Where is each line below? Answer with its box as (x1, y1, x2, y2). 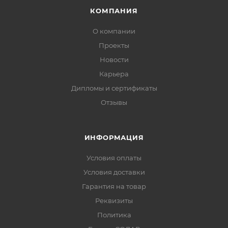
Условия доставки (83, 168, 145, 177)
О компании (93, 27, 135, 36)
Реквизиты (95, 196, 133, 205)
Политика (97, 211, 131, 219)
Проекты (99, 41, 129, 50)
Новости (99, 55, 129, 64)
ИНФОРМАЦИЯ (84, 133, 144, 142)
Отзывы (101, 98, 127, 107)
